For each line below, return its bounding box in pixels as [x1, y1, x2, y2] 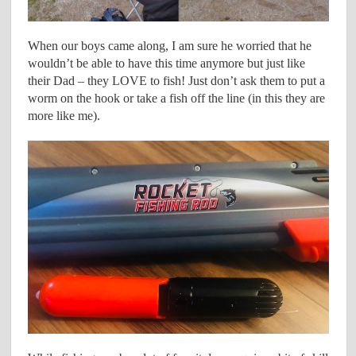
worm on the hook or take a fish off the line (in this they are [28, 91, 326, 105]
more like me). [28, 108, 101, 122]
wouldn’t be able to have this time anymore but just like [28, 56, 306, 70]
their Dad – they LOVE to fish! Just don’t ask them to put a [28, 73, 326, 87]
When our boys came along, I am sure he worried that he [28, 38, 312, 52]
